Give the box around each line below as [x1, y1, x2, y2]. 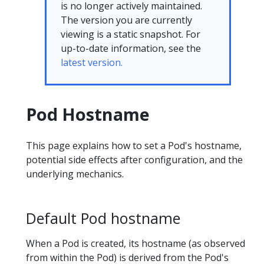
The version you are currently [61, 14, 192, 27]
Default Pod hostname [26, 208, 180, 228]
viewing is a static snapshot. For [61, 28, 200, 41]
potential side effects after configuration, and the [26, 153, 243, 166]
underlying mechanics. [26, 167, 124, 180]
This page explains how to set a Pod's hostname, [26, 139, 242, 152]
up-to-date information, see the [61, 42, 201, 55]
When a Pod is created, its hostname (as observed [26, 237, 245, 250]
